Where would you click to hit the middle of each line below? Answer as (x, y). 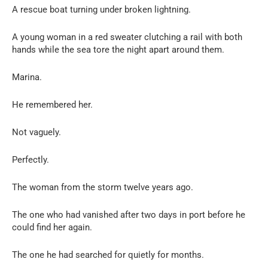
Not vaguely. (36, 132)
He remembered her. (52, 104)
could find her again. (52, 227)
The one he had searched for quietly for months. (108, 255)
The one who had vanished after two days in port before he (129, 214)
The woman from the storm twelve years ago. (103, 187)
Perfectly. (31, 159)
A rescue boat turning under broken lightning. (101, 9)
